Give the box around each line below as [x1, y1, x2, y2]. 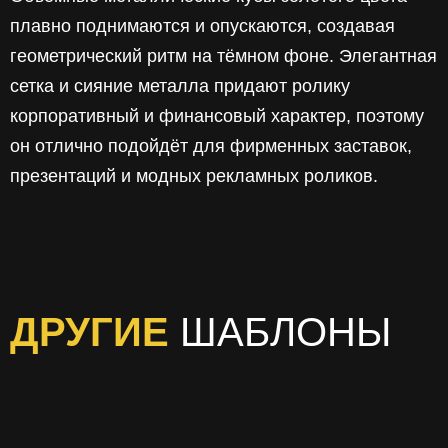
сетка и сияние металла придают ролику [10, 75, 350, 96]
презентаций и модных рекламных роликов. [10, 165, 378, 186]
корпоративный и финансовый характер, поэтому [10, 105, 424, 126]
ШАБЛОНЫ [180, 309, 391, 354]
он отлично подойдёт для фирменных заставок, [10, 135, 412, 156]
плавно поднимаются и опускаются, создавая [10, 15, 395, 36]
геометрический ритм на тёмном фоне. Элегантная [10, 45, 437, 66]
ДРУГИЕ [10, 309, 180, 354]
